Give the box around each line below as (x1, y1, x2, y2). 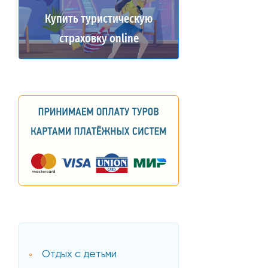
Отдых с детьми (42, 249, 117, 260)
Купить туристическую (45, 13, 153, 25)
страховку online (59, 32, 139, 45)
